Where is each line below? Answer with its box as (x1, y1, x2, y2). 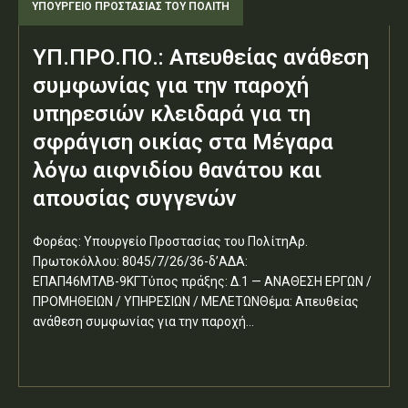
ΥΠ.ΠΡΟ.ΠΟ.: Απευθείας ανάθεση (33, 44, 369, 70)
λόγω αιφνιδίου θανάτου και (33, 157, 321, 183)
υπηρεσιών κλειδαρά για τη (33, 100, 311, 127)
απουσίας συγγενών (33, 185, 237, 211)
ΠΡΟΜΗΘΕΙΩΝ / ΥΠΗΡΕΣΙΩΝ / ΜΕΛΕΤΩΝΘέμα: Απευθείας (33, 293, 359, 309)
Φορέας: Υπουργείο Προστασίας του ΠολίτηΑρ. (33, 233, 308, 249)
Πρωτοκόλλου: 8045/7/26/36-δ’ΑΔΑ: (33, 253, 248, 269)
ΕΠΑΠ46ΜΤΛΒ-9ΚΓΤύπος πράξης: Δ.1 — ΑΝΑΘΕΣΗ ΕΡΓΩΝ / (33, 273, 372, 289)
